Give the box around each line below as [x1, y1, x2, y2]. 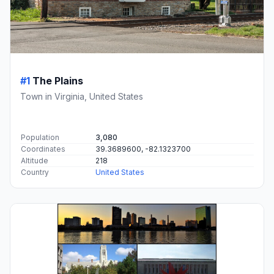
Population [21, 132, 59, 142]
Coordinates [21, 144, 65, 154]
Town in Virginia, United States [20, 91, 143, 102]
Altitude [21, 155, 48, 165]
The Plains [32, 74, 83, 87]
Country [21, 167, 49, 177]
